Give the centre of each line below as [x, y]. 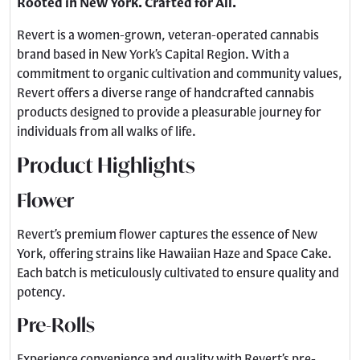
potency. [41, 292]
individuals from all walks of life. [106, 131]
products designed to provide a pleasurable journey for [169, 112]
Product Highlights [106, 165]
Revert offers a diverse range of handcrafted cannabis [166, 92]
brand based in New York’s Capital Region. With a [153, 54]
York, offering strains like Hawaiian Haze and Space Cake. [174, 253]
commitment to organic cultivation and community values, [180, 73]
